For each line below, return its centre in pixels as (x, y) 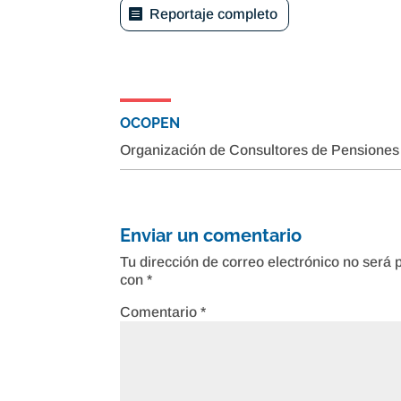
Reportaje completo (214, 13)
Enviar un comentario (211, 235)
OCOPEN (150, 123)
